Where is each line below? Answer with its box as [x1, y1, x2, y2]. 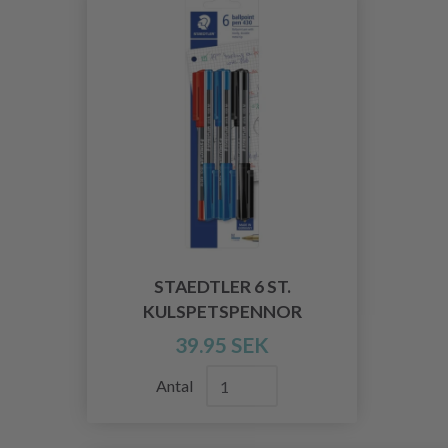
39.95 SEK [175, 332, 269, 358]
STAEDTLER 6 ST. [153, 276, 291, 298]
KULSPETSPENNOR [142, 301, 302, 323]
